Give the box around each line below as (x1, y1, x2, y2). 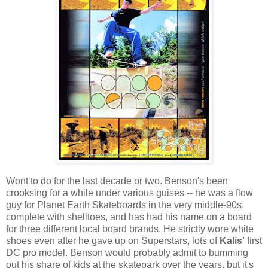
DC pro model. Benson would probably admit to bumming (6, 248, 248, 258)
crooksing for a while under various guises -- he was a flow (6, 188, 253, 199)
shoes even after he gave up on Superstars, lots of (6, 236, 220, 246)
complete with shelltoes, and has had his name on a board (6, 212, 252, 223)
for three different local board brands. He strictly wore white (6, 224, 254, 234)
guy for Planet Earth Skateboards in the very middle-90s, (6, 200, 244, 211)
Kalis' (220, 236, 245, 246)
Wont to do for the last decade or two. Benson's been (6, 176, 228, 187)
